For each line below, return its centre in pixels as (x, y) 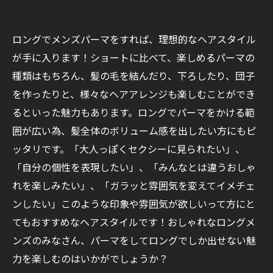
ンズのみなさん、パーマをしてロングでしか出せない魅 (134, 240)
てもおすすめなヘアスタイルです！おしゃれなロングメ (134, 222)
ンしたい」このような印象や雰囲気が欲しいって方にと (134, 204)
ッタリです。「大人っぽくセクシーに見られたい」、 (129, 149)
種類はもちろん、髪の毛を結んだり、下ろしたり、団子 (133, 76)
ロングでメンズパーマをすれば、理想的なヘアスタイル (134, 39)
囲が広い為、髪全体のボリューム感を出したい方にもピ (134, 131)
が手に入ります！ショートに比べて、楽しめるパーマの (133, 58)
